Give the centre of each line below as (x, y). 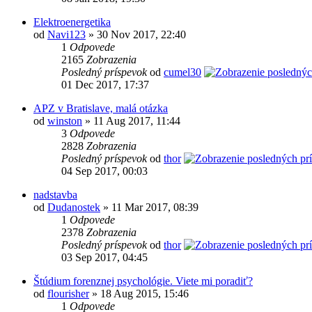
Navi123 (67, 35)
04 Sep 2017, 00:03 (104, 171)
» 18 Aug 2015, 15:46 (139, 294)
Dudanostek (74, 208)
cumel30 (182, 72)
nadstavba (55, 195)
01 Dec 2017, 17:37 (105, 85)
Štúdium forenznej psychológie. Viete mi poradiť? (143, 281)
